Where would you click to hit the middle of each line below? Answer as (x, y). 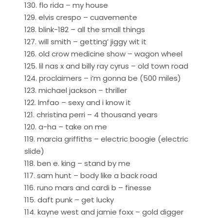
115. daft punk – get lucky (69, 200)
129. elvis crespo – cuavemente (81, 17)
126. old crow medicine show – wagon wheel (103, 54)
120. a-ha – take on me (66, 127)
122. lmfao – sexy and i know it (78, 102)
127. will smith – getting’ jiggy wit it (85, 41)
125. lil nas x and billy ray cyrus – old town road (106, 66)
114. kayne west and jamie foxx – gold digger (104, 212)
